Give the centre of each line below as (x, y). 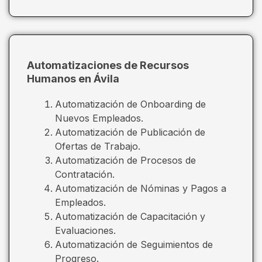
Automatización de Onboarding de (130, 104)
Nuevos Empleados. (99, 118)
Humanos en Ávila (73, 78)
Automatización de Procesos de (125, 160)
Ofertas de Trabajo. (98, 146)
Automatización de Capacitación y (130, 216)
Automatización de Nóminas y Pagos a (141, 188)
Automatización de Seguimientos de (134, 244)
